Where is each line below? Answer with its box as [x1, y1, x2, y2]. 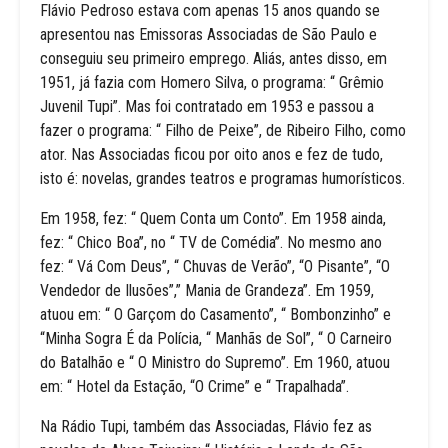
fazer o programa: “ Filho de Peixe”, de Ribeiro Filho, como [40, 121, 406, 140]
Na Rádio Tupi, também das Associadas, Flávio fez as [40, 417, 372, 436]
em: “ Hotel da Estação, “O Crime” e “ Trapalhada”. [40, 377, 349, 396]
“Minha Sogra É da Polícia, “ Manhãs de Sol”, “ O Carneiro [40, 329, 392, 348]
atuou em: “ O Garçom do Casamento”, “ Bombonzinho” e [40, 305, 391, 324]
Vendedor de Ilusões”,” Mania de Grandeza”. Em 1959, [40, 281, 374, 300]
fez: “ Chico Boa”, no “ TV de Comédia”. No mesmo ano [40, 233, 382, 252]
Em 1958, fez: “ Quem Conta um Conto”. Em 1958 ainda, [40, 209, 386, 228]
